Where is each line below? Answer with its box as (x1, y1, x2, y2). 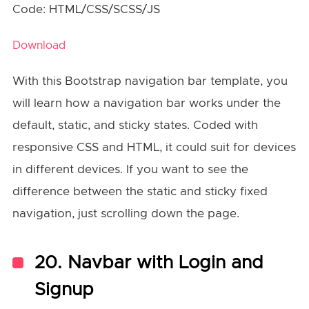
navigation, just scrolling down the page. (12, 207, 243, 219)
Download (12, 39, 66, 51)
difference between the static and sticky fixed (12, 185, 268, 197)
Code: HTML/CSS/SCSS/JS (12, 3, 160, 15)
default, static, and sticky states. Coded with (12, 119, 258, 131)
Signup (34, 280, 94, 299)
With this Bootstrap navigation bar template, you (12, 74, 288, 87)
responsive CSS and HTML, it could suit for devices (12, 141, 296, 153)
